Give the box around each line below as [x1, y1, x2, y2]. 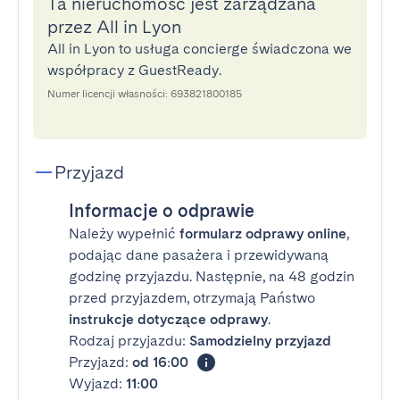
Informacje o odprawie [69, 200, 254, 221]
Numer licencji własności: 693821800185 [47, 87, 242, 100]
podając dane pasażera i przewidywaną [69, 246, 329, 263]
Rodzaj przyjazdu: [69, 332, 189, 349]
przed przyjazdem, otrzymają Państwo [69, 289, 315, 306]
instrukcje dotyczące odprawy [69, 311, 268, 328]
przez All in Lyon [47, 16, 181, 37]
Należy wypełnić [69, 225, 179, 242]
